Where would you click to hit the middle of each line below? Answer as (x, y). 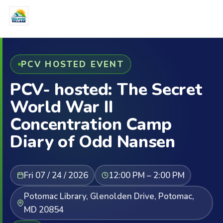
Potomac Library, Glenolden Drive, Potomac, (109, 196)
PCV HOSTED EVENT (72, 64)
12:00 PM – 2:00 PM (146, 175)
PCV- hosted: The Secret (106, 90)
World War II (62, 107)
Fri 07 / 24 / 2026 (56, 175)
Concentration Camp (91, 124)
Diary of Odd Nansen (93, 142)
